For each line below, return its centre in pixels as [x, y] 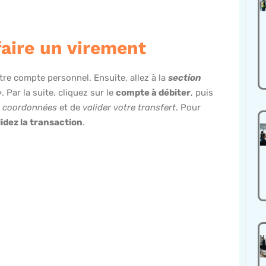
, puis [202, 93]
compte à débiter [153, 93]
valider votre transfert [129, 108]
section [185, 78]
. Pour [188, 108]
